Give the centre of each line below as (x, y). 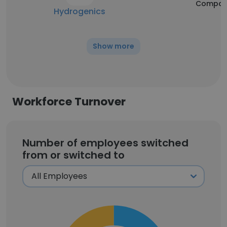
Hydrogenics (80, 11)
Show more (113, 46)
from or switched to (73, 155)
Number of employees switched (105, 143)
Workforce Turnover (69, 102)
